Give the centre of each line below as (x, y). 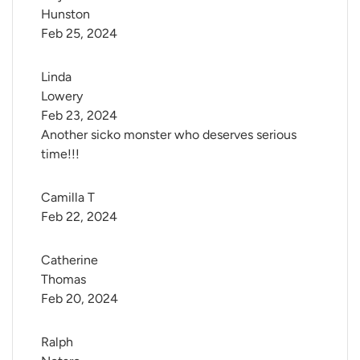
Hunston (65, 14)
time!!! (60, 154)
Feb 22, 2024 (79, 217)
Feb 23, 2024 (79, 116)
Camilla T (68, 198)
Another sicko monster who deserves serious (169, 135)
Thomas (63, 280)
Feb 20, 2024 (80, 299)
